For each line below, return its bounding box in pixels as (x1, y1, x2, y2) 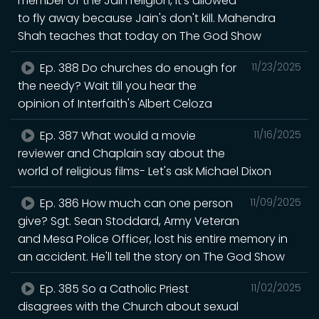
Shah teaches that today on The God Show (18, 27, 261, 44)
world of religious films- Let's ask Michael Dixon (18, 162, 271, 179)
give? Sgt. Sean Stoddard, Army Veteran (18, 212, 239, 229)
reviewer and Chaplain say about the (18, 145, 225, 162)
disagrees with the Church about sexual (18, 298, 239, 315)
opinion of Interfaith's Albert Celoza (18, 95, 212, 112)
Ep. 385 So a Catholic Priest (37, 280, 189, 297)
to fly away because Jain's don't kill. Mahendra (18, 9, 276, 26)
